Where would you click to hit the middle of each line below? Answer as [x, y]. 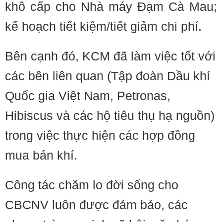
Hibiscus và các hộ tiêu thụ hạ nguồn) [110, 115]
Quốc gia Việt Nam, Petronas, [88, 96]
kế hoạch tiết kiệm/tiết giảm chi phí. [103, 26]
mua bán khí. [41, 155]
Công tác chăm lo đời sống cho [92, 185]
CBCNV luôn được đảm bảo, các [96, 205]
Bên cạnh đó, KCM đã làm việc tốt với [110, 56]
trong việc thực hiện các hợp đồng [100, 135]
